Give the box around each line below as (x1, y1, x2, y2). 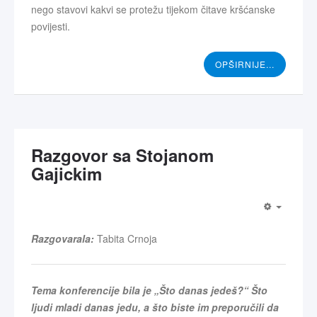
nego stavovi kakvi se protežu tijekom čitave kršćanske (31, 2, 275, 17)
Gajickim (31, 161, 102, 186)
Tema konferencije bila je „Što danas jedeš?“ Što (31, 283, 267, 298)
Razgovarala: (31, 231, 94, 246)
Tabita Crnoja (94, 231, 157, 246)
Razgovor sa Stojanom (31, 143, 214, 168)
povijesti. (31, 19, 70, 34)
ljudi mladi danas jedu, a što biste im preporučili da (31, 300, 279, 315)
